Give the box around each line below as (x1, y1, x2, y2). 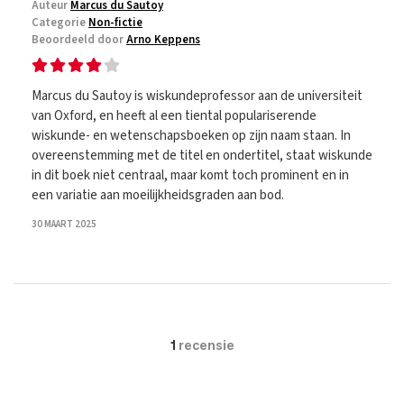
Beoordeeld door (32, 32, 126, 48)
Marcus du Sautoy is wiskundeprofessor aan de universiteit (32, 87, 363, 106)
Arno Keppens (126, 32, 200, 48)
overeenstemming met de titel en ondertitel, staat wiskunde (32, 146, 372, 165)
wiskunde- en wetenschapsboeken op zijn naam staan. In (32, 126, 351, 145)
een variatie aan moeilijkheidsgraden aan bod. (32, 186, 284, 205)
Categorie (32, 14, 88, 31)
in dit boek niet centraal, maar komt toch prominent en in (32, 166, 349, 185)
